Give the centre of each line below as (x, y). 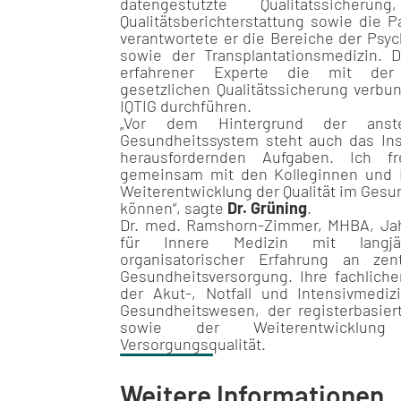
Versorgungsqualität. (193, 344)
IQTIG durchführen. (186, 106)
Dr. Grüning (268, 208)
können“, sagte (174, 208)
